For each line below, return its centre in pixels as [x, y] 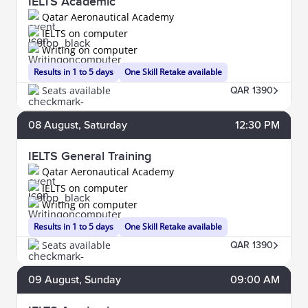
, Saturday [103, 125]
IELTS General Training [90, 156]
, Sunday [100, 280]
